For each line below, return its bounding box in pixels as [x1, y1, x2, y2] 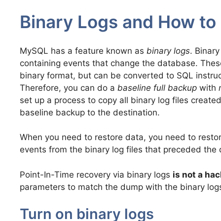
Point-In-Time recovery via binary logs [20, 169, 173, 180]
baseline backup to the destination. [20, 107, 160, 117]
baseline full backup [117, 82, 197, 93]
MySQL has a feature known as [20, 45, 147, 56]
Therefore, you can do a [20, 82, 117, 93]
